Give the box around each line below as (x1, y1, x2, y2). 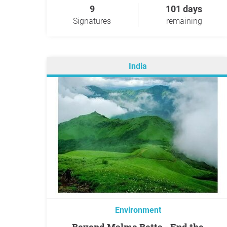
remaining (166, 16, 202, 26)
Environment (115, 205, 161, 215)
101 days (166, 4, 202, 14)
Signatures (73, 16, 111, 26)
